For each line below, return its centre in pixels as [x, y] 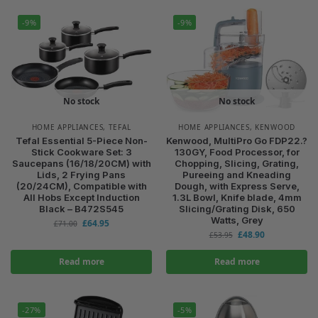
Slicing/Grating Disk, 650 [237, 208]
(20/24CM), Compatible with [81, 186]
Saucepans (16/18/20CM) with [81, 163]
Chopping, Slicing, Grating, [237, 163]
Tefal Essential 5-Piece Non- [81, 140]
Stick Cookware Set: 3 [81, 152]
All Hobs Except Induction [81, 197]
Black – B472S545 [81, 208]
